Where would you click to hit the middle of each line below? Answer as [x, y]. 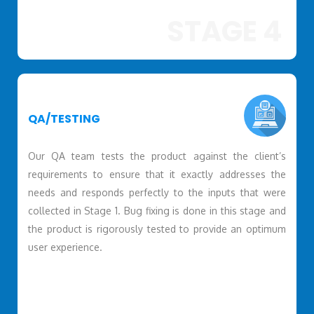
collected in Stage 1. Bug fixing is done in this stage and [157, 210]
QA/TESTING [64, 119]
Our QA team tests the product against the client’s [157, 156]
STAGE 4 [225, 31]
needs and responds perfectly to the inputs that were [157, 192]
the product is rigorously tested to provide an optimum [157, 228]
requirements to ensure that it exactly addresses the [157, 174]
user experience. [65, 247]
